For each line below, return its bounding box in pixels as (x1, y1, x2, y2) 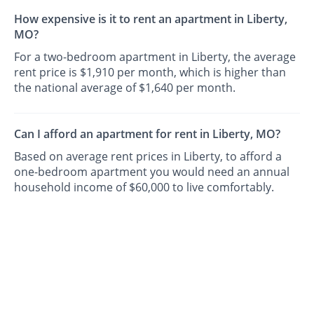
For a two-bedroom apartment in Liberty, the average (14, 49, 296, 65)
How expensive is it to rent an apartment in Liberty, (14, 11, 288, 27)
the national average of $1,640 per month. (14, 80, 236, 96)
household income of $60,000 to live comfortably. (14, 179, 275, 196)
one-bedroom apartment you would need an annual (14, 164, 290, 180)
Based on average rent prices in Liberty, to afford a (14, 149, 282, 165)
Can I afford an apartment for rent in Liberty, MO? (14, 126, 281, 142)
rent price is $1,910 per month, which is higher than (14, 64, 287, 81)
